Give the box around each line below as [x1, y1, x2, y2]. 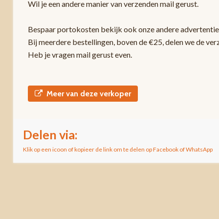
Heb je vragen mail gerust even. [27, 49, 132, 59]
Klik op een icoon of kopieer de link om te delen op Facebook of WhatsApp [22, 145, 213, 153]
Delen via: [22, 127, 78, 142]
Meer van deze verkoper [46, 88, 131, 98]
